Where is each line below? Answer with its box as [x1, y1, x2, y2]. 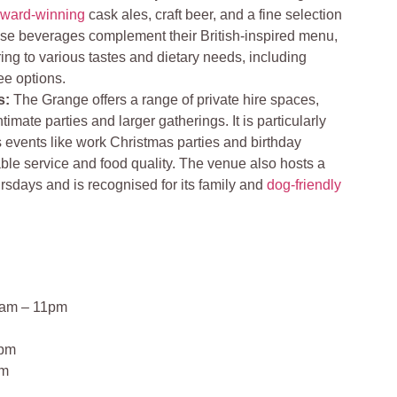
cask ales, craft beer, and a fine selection [85, 6, 343, 22]
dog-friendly [267, 176, 342, 192]
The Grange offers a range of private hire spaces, [10, 91, 320, 107]
